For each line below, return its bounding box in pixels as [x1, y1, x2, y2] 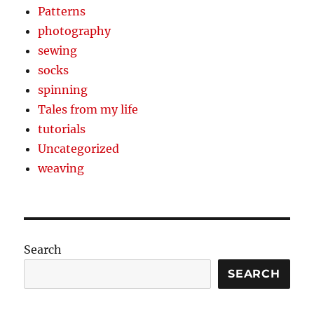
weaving [38, 161, 85, 175]
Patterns [38, 4, 86, 18]
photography [38, 23, 111, 38]
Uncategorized [38, 141, 120, 156]
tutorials [38, 121, 86, 136]
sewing [38, 43, 78, 57]
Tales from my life [38, 102, 139, 116]
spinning [38, 82, 88, 97]
